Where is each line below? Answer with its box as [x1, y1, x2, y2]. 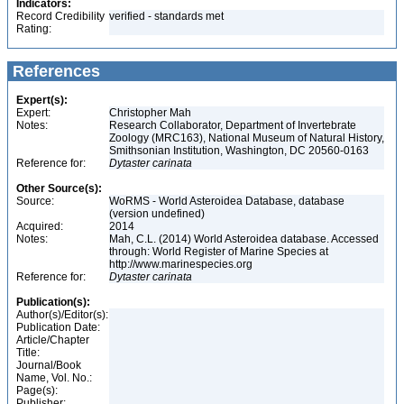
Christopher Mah [109, 106, 194, 119]
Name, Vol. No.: [16, 372, 92, 384]
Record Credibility [16, 10, 105, 23]
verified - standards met [109, 10, 224, 23]
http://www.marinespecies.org [109, 258, 255, 271]
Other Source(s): [16, 182, 102, 195]
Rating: [16, 23, 51, 35]
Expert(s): [16, 94, 68, 106]
